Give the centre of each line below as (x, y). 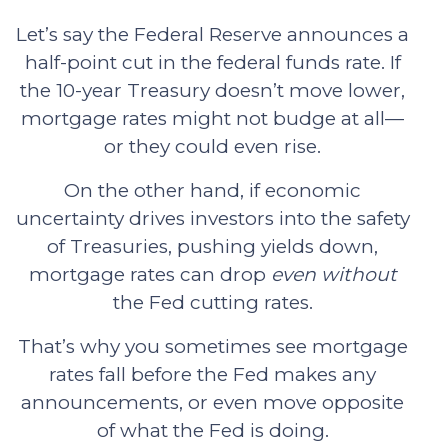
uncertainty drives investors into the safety (212, 218)
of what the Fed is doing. (212, 430)
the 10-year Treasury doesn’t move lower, (213, 90)
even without (333, 274)
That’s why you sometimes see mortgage (212, 346)
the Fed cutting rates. (212, 302)
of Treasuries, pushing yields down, (213, 246)
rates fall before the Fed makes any (213, 374)
